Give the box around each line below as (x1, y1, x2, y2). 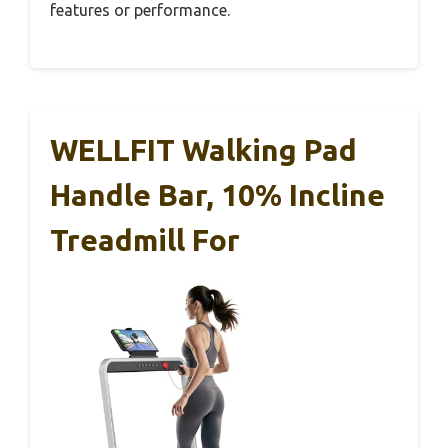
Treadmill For (50, 223, 240, 258)
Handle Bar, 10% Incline (50, 178, 385, 213)
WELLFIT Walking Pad (50, 133, 357, 168)
